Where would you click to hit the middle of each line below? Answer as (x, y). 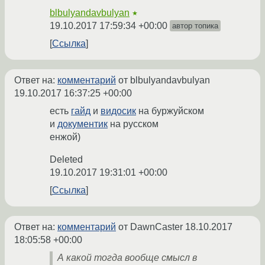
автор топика (195, 26)
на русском (133, 124)
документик (83, 124)
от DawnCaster (151, 227)
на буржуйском (170, 111)
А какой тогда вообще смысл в (127, 258)
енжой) (65, 137)
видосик (118, 111)
